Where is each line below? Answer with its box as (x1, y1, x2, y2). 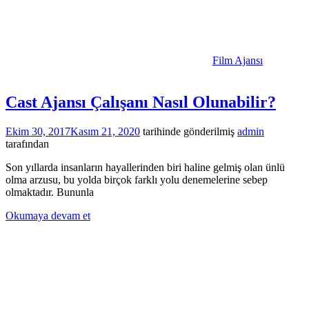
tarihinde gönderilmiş (140, 125, 235, 137)
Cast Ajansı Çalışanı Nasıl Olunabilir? (6, 92, 276, 111)
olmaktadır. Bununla (6, 186, 94, 198)
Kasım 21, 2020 (70, 125, 140, 137)
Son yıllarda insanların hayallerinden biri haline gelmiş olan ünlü (6, 161, 285, 173)
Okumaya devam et (6, 209, 90, 221)
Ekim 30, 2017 (6, 125, 70, 137)
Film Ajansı (212, 54, 263, 66)
